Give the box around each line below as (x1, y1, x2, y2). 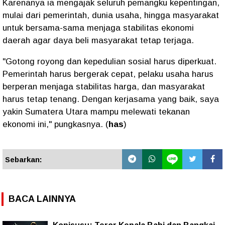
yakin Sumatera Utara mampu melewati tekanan (3, 107, 190, 117)
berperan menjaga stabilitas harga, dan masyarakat (3, 82, 205, 91)
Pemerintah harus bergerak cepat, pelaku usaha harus (3, 69, 213, 79)
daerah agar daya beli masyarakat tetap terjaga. (3, 36, 194, 45)
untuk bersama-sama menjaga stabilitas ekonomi (3, 23, 194, 33)
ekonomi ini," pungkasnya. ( (3, 120, 108, 129)
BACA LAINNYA (9, 193, 76, 204)
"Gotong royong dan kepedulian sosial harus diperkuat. (3, 57, 216, 66)
